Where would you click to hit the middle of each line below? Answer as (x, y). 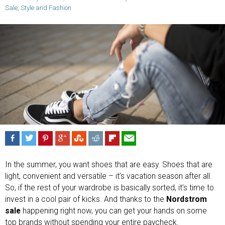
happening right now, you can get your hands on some (114, 211)
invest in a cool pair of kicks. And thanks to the (86, 199)
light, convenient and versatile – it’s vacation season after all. (108, 176)
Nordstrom (187, 199)
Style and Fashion (46, 8)
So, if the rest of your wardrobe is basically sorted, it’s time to (109, 188)
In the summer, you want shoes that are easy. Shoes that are (109, 164)
